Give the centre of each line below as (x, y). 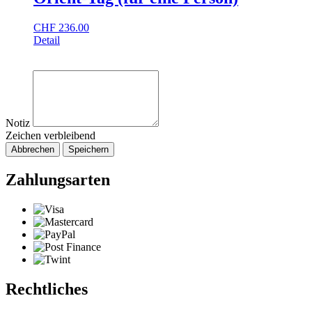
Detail (47, 40)
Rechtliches (47, 289)
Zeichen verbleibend (50, 135)
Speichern (88, 149)
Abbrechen (33, 149)
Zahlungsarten (58, 179)
